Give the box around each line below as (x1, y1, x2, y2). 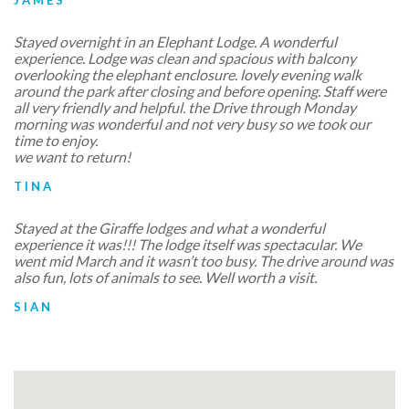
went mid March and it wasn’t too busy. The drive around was (14, 251, 393, 269)
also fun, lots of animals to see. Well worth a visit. (14, 267, 317, 286)
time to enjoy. (14, 131, 98, 149)
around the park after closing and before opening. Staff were (14, 81, 386, 100)
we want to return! (14, 147, 131, 165)
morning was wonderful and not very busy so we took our (14, 114, 371, 132)
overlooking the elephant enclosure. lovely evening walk (14, 65, 362, 83)
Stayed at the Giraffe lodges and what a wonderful (14, 218, 325, 236)
